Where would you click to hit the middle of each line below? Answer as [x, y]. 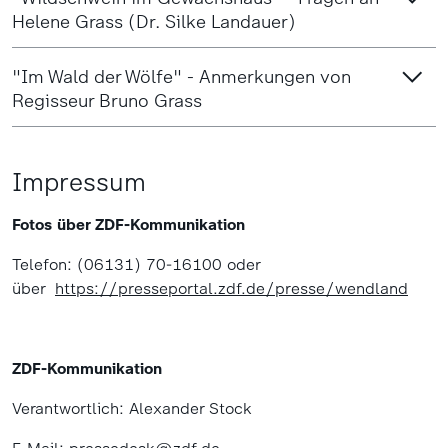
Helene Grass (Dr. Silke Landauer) [154, 21]
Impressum [79, 181]
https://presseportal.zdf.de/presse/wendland [231, 288]
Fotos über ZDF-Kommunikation [128, 224]
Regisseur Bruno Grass [107, 100]
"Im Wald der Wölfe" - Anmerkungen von [181, 76]
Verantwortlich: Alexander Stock [132, 408]
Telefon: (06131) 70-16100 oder [136, 264]
